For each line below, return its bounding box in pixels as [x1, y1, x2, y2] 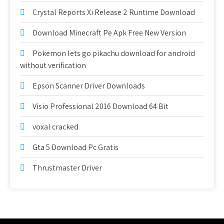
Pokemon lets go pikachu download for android [32, 48, 195, 58]
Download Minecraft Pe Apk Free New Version [32, 27, 186, 38]
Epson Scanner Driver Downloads [32, 80, 145, 91]
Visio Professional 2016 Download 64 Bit [32, 101, 168, 111]
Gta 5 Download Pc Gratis [32, 142, 118, 152]
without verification [20, 60, 86, 70]
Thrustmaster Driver [32, 162, 102, 173]
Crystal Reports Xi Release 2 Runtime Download [32, 7, 195, 17]
